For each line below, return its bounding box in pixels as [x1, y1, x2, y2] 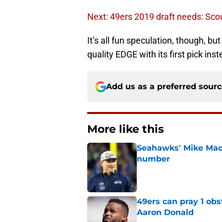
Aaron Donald [137, 208, 194, 218]
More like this [87, 122, 164, 136]
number [137, 154, 170, 164]
